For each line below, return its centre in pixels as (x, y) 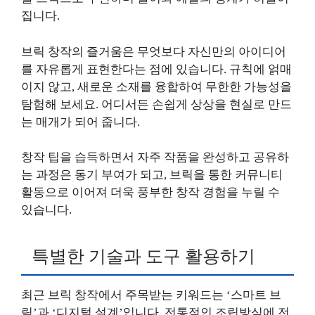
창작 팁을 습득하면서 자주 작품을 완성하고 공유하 (155, 157)
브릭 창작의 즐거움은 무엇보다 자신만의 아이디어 (154, 51)
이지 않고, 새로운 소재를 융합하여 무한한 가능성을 (156, 86)
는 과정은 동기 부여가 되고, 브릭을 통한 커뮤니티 (152, 175)
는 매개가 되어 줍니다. (81, 122)
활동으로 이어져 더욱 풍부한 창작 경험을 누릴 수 (150, 192)
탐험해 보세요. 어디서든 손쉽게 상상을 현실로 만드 (156, 104)
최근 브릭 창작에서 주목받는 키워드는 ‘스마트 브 (151, 295)
